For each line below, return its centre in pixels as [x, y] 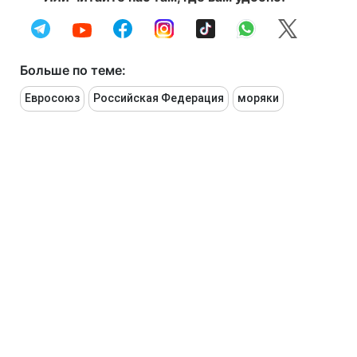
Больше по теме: [73, 71]
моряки [258, 98]
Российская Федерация [159, 98]
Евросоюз [52, 98]
